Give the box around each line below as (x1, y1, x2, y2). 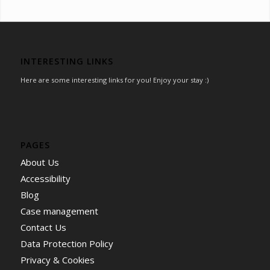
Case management (20, 205, 98, 218)
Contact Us (20, 221, 66, 234)
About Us (20, 156, 59, 169)
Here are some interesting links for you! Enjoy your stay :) (20, 75, 209, 84)
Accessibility (20, 172, 71, 185)
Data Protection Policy (20, 237, 113, 250)
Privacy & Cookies (20, 254, 95, 266)
